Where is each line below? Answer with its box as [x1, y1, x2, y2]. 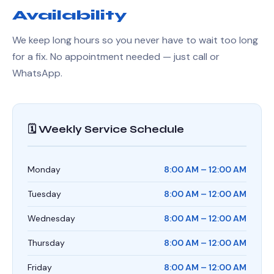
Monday [28, 164, 61, 175]
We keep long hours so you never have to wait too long [12, 34, 258, 46]
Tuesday [28, 188, 61, 199]
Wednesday [28, 213, 75, 224]
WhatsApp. [12, 67, 62, 80]
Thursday [28, 237, 65, 248]
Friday [28, 262, 52, 273]
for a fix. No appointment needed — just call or [12, 50, 220, 63]
